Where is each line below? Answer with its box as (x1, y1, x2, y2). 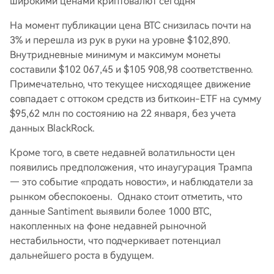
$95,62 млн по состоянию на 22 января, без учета (10, 108, 236, 119)
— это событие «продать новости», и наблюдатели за (10, 176, 253, 188)
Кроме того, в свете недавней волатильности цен (10, 147, 235, 158)
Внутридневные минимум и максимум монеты (10, 49, 221, 61)
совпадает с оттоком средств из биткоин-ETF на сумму (10, 93, 261, 105)
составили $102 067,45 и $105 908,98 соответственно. (10, 64, 253, 75)
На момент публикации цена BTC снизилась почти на (10, 20, 251, 31)
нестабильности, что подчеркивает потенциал (10, 235, 221, 246)
